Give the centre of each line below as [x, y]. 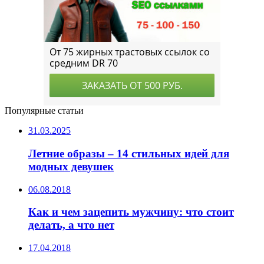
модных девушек [71, 166]
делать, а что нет [71, 225]
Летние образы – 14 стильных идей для [129, 153]
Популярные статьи [44, 111]
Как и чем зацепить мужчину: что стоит [131, 212]
